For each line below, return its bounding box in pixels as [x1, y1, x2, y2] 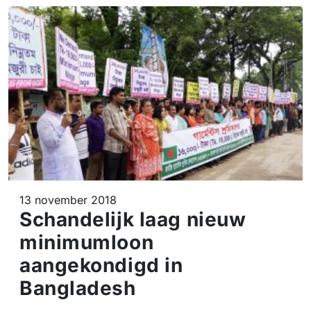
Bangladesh [19, 276, 136, 301]
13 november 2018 [19, 193, 117, 208]
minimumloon [19, 230, 154, 255]
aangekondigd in [19, 253, 183, 278]
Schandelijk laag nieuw [19, 208, 246, 232]
